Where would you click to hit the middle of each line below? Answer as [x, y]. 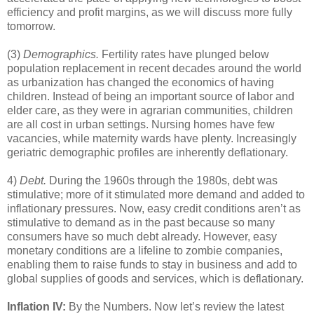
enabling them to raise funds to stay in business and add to [152, 264]
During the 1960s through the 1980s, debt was [162, 180]
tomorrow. [31, 26]
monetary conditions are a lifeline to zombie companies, [145, 250]
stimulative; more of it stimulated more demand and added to [156, 194]
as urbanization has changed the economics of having [141, 82]
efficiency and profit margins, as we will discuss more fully [150, 12]
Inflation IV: [36, 306]
